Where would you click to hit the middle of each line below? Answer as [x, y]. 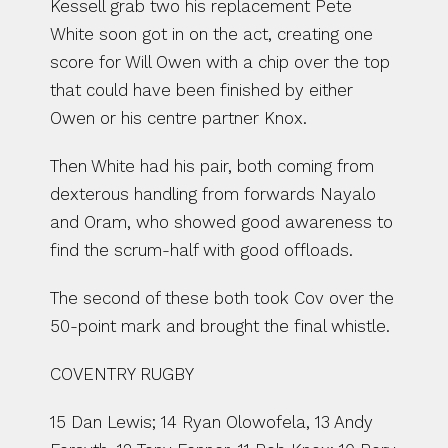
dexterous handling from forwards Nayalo [213, 194]
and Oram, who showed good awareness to [221, 222]
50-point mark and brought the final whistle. [220, 326]
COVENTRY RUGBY [122, 374]
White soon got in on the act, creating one [211, 34]
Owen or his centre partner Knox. [178, 118]
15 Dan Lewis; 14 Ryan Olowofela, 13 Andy [211, 422]
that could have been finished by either [201, 90]
